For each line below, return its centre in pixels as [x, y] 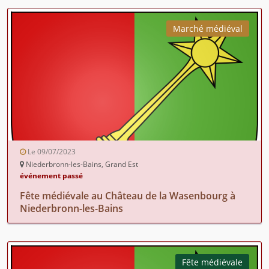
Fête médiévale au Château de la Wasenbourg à [128, 195]
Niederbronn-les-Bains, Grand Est [81, 164]
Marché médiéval [208, 28]
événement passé [51, 175]
